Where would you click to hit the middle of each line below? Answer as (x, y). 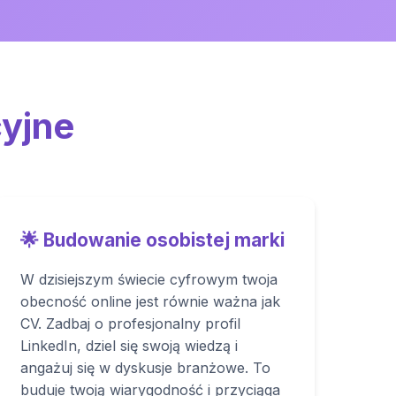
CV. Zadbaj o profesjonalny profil (130, 324)
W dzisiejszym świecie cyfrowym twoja (148, 279)
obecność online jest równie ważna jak (150, 301)
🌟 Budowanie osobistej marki (152, 240)
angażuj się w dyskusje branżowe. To (145, 368)
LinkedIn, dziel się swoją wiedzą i (129, 346)
